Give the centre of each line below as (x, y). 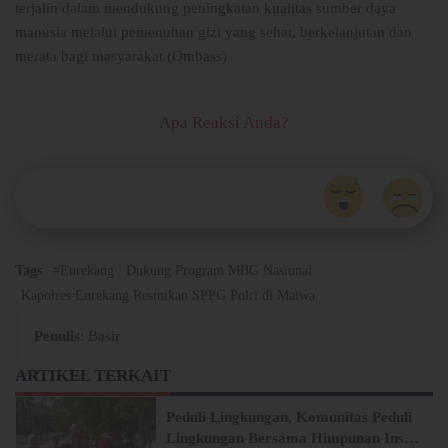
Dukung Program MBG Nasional (219, 271)
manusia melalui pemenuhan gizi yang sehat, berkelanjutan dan (213, 32)
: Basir (100, 336)
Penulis (57, 336)
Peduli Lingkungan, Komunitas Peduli (289, 417)
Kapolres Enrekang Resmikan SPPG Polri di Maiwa (168, 296)
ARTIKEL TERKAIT (93, 376)
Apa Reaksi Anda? (224, 123)
